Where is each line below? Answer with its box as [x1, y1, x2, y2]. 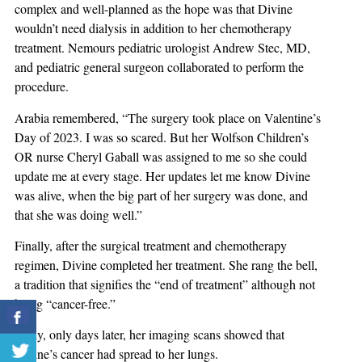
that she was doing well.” [15, 205, 142, 223]
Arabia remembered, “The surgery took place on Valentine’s [15, 108, 321, 126]
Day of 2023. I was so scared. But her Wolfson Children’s [15, 128, 309, 145]
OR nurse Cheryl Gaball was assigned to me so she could [15, 147, 307, 165]
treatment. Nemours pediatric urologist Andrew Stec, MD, [15, 39, 310, 57]
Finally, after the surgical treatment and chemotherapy [15, 236, 287, 254]
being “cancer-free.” [15, 294, 116, 312]
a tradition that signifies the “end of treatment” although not [15, 275, 315, 293]
